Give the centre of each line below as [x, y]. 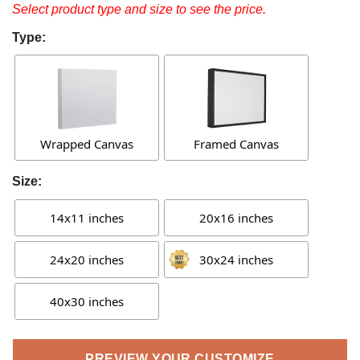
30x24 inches [236, 259]
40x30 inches [87, 301]
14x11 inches [87, 217]
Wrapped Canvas [87, 144]
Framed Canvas [236, 144]
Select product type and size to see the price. [139, 9]
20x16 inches [236, 217]
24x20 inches [87, 259]
